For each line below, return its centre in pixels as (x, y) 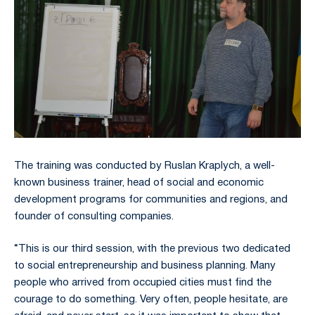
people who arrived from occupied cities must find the (143, 282)
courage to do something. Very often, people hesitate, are (151, 299)
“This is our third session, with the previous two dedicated (152, 249)
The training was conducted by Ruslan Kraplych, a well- (144, 166)
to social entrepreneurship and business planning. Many (145, 265)
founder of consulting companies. (94, 217)
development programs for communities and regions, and (151, 200)
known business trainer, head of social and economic (139, 183)
